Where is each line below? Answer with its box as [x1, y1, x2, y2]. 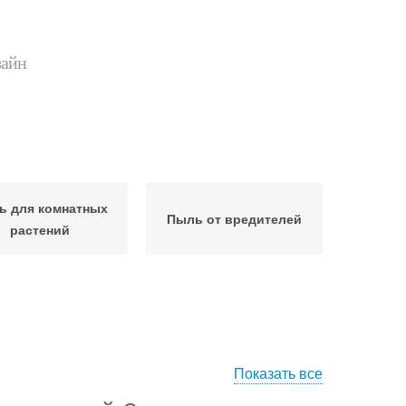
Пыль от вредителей [167, 209, 302, 227]
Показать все [234, 362, 323, 383]
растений [9, 220, 70, 238]
